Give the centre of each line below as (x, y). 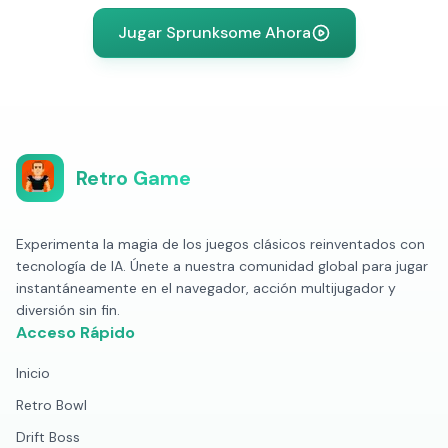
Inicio (33, 373)
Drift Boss (48, 437)
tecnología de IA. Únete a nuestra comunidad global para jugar (222, 266)
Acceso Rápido (75, 332)
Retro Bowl (51, 405)
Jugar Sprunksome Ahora (214, 32)
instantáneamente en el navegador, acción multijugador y (206, 288)
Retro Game (133, 178)
